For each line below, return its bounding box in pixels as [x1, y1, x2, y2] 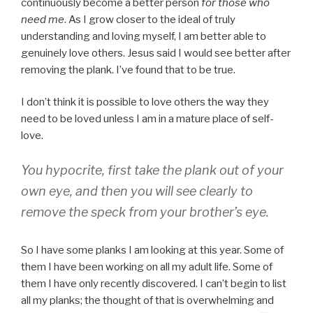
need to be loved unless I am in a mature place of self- [21, 112, 274, 126]
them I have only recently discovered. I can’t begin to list [21, 277, 286, 290]
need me [21, 13, 64, 26]
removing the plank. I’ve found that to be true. [21, 63, 235, 76]
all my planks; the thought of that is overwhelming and [21, 293, 274, 307]
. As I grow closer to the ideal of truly [64, 13, 235, 26]
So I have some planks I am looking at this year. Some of [21, 243, 284, 256]
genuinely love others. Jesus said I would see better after [21, 46, 291, 59]
